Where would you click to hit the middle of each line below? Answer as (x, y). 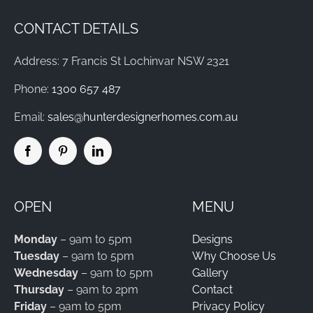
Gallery (210, 273)
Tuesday (36, 256)
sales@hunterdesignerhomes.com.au (143, 117)
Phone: (32, 89)
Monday (37, 240)
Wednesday (46, 273)
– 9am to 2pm (101, 290)
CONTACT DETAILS (76, 29)
